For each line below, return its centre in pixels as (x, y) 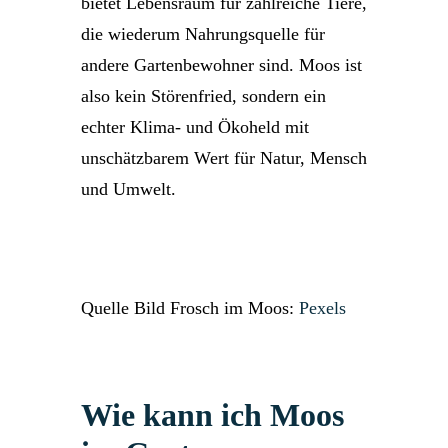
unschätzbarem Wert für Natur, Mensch (224, 158)
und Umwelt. (128, 189)
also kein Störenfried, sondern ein (203, 96)
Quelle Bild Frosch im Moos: (190, 308)
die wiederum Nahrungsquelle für (203, 34)
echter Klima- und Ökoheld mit (195, 127)
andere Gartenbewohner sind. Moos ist (221, 65)
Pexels (322, 308)
